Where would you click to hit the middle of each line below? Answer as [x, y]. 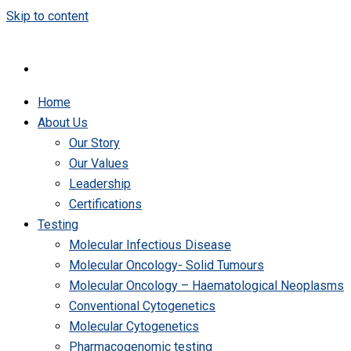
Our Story [94, 143]
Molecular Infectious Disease [150, 245]
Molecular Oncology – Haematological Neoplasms [206, 286]
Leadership [100, 184]
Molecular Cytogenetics [134, 326]
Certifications [105, 204]
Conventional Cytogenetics [142, 306]
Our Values [99, 163]
